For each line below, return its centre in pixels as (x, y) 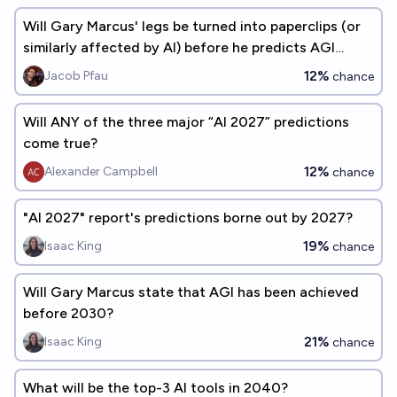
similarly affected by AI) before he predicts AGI (179, 47)
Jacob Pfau (76, 76)
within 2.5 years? (78, 69)
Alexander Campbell (101, 171)
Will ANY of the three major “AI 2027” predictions (186, 122)
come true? (60, 143)
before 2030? (68, 313)
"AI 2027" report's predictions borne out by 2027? (188, 218)
